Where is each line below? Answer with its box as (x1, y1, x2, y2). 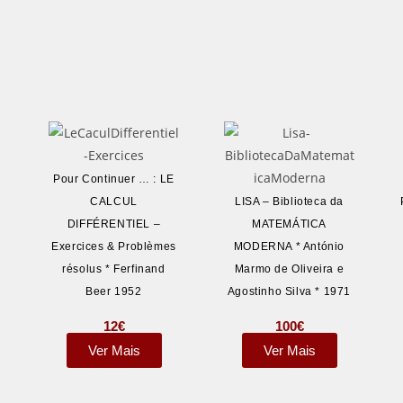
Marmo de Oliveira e (234, 263, 345, 275)
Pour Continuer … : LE (53, 173, 175, 185)
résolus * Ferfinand (62, 263, 166, 275)
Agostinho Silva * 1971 (227, 285, 352, 298)
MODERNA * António (233, 240, 345, 253)
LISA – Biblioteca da (235, 195, 344, 208)
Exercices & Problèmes (51, 240, 176, 253)
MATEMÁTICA (252, 218, 327, 230)
